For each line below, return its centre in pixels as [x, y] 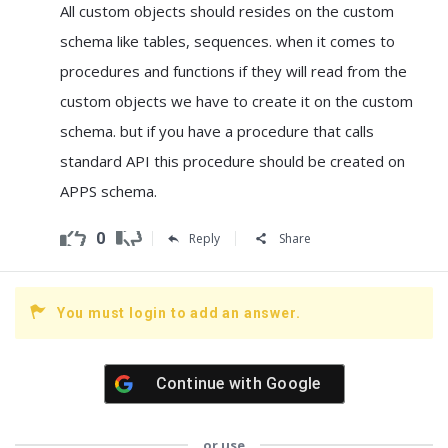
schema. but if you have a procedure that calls [217, 131]
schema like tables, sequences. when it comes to [227, 41]
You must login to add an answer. [178, 313]
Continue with [210, 383]
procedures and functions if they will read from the [233, 71]
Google [293, 383]
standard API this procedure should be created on [232, 161]
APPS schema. [108, 191]
